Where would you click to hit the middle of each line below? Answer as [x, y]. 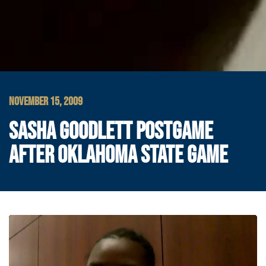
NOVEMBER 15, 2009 [46, 102]
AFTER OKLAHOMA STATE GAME [118, 156]
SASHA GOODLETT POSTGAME [111, 132]
